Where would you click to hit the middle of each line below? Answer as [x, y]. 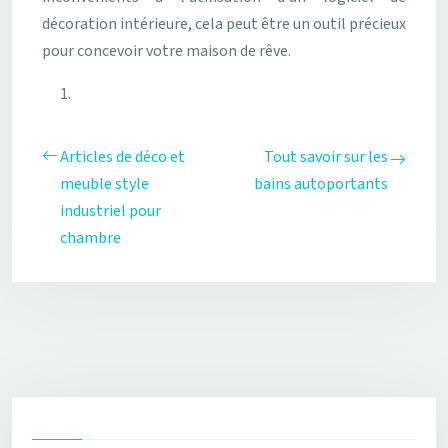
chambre [90, 238]
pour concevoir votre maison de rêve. [166, 51]
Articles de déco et [122, 157]
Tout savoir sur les [326, 157]
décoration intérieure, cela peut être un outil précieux [224, 24]
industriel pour [110, 211]
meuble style [104, 184]
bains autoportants [321, 184]
